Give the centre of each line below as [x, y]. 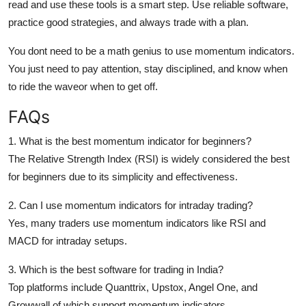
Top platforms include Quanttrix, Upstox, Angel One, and [133, 287]
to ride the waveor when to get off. [83, 86]
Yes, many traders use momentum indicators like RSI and [137, 223]
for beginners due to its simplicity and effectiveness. [123, 176]
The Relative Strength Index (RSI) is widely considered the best [149, 158]
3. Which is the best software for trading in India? [116, 269]
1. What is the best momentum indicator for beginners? [130, 141]
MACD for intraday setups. [68, 240]
